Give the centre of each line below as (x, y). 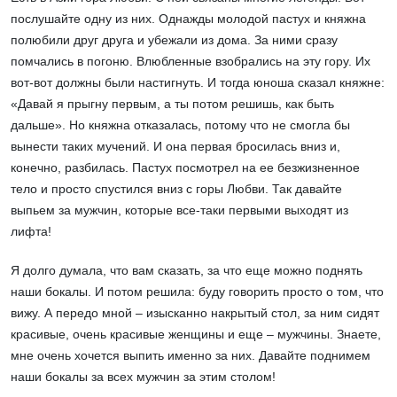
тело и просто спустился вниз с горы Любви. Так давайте (176, 189)
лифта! (31, 232)
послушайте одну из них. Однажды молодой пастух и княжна (188, 19)
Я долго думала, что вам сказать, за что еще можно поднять (187, 271)
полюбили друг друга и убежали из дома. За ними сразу (174, 40)
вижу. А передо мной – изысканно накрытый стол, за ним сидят (195, 313)
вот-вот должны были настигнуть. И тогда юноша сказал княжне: (198, 83)
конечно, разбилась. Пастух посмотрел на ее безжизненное (185, 168)
